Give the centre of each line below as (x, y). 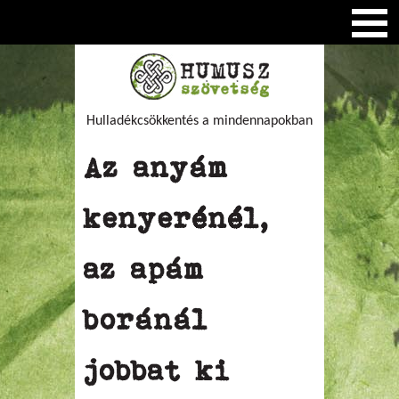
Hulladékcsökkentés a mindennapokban (199, 121)
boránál (146, 320)
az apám (144, 269)
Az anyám (156, 167)
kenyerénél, (177, 218)
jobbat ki (157, 370)
